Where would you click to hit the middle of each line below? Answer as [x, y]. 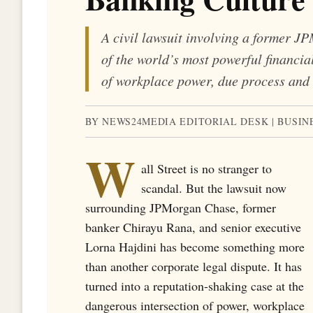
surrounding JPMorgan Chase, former [181, 207]
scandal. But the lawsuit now [214, 188]
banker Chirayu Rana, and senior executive [193, 227]
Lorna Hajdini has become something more [195, 246]
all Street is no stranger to [206, 168]
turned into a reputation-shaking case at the [195, 285]
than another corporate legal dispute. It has [194, 266]
